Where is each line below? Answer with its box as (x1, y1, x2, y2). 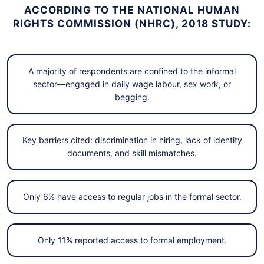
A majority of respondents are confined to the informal (28, 65, 236, 76)
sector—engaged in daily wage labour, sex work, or (33, 78, 231, 89)
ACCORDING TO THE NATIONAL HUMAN (24, 4, 240, 16)
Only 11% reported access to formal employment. (37, 235, 227, 245)
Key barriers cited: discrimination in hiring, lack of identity (22, 135, 242, 146)
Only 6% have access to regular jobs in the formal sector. (22, 192, 242, 202)
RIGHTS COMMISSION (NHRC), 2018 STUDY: (12, 18, 252, 30)
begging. (114, 91, 150, 102)
